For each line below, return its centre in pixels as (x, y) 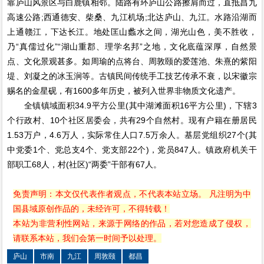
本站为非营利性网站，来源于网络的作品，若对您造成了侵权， (132, 223)
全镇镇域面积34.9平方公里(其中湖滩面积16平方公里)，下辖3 (132, 105)
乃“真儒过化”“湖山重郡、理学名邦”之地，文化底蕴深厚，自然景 (132, 47)
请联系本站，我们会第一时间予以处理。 (88, 238)
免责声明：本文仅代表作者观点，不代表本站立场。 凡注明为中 (132, 194)
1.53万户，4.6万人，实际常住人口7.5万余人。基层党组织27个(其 (132, 135)
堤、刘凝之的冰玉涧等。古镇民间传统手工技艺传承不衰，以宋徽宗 (132, 76)
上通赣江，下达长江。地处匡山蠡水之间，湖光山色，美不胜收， (132, 32)
